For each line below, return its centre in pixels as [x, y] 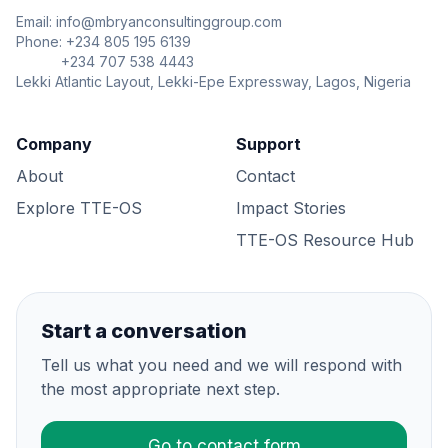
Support [268, 143]
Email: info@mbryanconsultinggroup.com [149, 21]
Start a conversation [144, 330]
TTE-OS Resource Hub [325, 239]
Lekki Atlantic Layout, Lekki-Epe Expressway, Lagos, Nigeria [213, 81]
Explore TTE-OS [79, 207]
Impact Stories [291, 207]
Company [54, 143]
